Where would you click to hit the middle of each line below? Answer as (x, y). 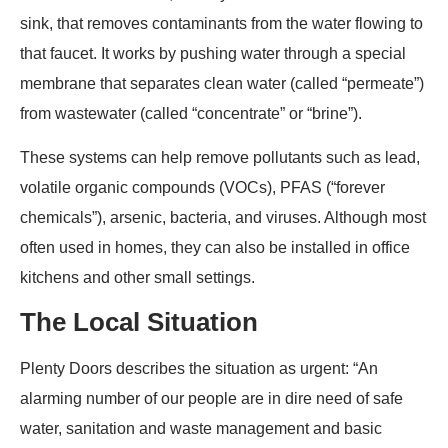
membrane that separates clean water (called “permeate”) (222, 83)
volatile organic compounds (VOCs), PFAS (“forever (202, 188)
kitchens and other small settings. (137, 278)
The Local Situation (139, 322)
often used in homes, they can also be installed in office (215, 248)
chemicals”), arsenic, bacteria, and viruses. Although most (223, 218)
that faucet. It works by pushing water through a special (213, 53)
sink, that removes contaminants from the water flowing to (221, 23)
